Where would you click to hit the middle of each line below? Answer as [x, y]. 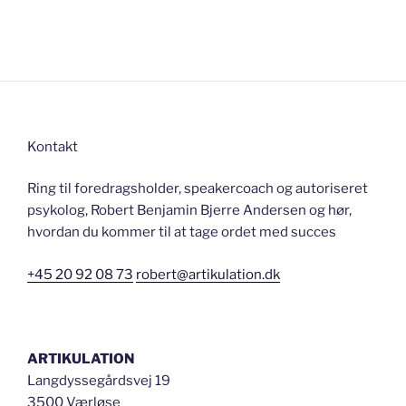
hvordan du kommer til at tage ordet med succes [182, 232]
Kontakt [53, 146]
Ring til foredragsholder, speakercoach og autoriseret [198, 189]
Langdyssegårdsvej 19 [99, 380]
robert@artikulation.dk [208, 274]
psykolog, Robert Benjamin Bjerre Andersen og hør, [189, 211]
